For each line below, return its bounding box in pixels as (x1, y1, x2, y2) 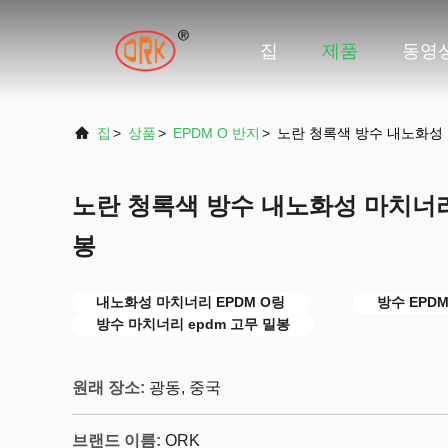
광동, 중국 (149, 379, 221, 396)
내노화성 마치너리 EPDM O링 (96, 294, 285, 310)
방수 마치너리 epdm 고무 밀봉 (96, 316, 290, 332)
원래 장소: (72, 379, 145, 396)
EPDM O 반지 (173, 125, 260, 141)
